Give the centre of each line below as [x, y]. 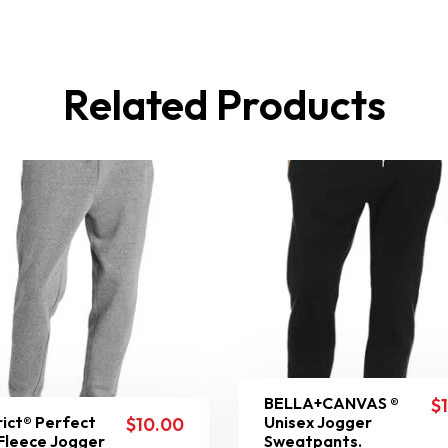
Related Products [224, 104]
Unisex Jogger [318, 422]
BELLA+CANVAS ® [331, 403]
